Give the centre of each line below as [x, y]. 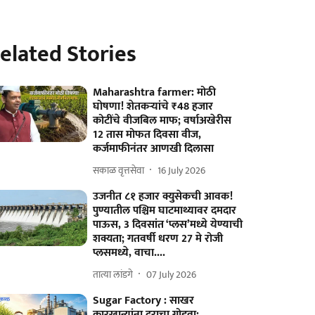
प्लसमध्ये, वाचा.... [129, 253]
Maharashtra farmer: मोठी [155, 92]
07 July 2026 [172, 274]
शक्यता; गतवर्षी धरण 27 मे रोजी [158, 239]
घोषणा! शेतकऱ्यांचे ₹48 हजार [153, 107]
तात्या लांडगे [113, 274]
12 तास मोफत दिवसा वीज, [147, 135]
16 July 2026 [182, 170]
